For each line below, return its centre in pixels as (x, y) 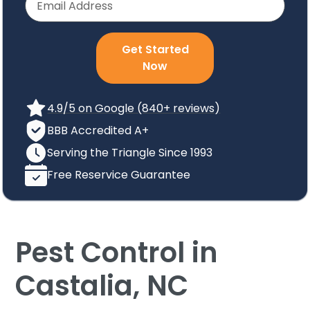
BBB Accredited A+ (98, 130)
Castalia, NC (102, 286)
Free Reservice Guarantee (119, 175)
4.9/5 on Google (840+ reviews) (134, 108)
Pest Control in (117, 253)
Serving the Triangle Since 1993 (130, 153)
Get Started (155, 49)
